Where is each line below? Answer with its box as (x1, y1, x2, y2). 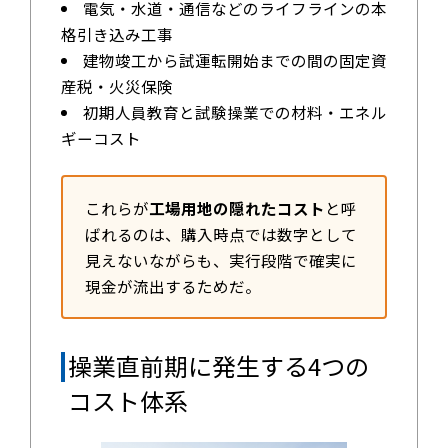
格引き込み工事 (60, 22, 173, 45)
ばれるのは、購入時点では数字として (84, 222, 357, 245)
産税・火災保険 (60, 74, 173, 97)
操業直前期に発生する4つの (67, 348, 369, 384)
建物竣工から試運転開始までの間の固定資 (83, 48, 388, 71)
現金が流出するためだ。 (84, 274, 261, 297)
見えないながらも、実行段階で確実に (84, 248, 357, 271)
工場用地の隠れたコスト (148, 196, 325, 219)
